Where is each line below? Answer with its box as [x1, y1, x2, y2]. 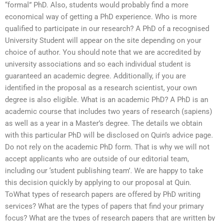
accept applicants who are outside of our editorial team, [5, 154, 189, 164]
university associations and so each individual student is [5, 60, 191, 69]
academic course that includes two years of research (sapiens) [5, 107, 212, 116]
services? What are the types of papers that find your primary [5, 202, 204, 211]
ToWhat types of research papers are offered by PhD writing [5, 190, 200, 199]
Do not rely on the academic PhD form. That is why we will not [5, 143, 210, 152]
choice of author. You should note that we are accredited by [5, 48, 201, 57]
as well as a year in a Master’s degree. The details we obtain [5, 119, 202, 128]
